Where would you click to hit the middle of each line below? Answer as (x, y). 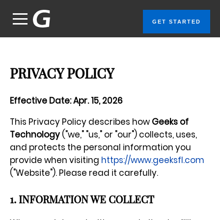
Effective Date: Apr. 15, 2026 (66, 100)
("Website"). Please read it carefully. (84, 173)
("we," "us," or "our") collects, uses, (128, 134)
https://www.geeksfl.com (153, 160)
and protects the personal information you (100, 147)
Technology (35, 134)
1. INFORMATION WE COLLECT (82, 198)
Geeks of (170, 122)
